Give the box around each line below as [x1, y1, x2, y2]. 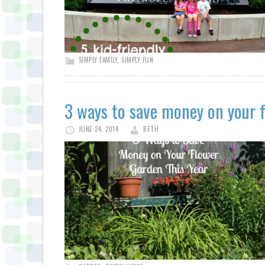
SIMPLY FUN [121, 55, 153, 64]
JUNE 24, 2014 [78, 124, 118, 134]
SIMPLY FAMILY [78, 55, 117, 64]
